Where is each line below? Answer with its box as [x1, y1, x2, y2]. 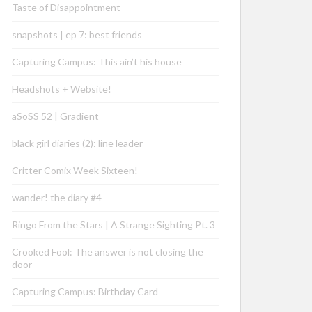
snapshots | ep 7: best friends [12, 29, 142, 40]
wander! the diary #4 [12, 192, 102, 203]
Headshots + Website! [12, 83, 111, 95]
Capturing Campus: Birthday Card [12, 286, 158, 297]
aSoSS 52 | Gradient [12, 110, 99, 122]
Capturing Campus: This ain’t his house [12, 56, 182, 68]
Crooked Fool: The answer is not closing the [12, 246, 203, 258]
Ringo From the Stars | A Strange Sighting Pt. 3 [12, 219, 215, 231]
